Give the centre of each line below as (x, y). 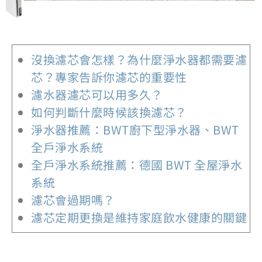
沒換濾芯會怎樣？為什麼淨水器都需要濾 (139, 60)
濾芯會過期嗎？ (73, 200)
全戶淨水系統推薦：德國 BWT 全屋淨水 (137, 165)
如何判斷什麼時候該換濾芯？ (109, 112)
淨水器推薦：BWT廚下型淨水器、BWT (135, 130)
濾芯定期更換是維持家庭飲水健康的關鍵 (139, 218)
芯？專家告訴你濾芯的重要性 (109, 77)
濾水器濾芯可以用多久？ (97, 95)
